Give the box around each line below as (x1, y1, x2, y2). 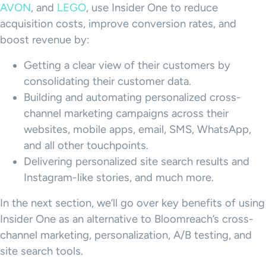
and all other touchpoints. (24, 139, 148, 153)
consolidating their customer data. (24, 75, 191, 88)
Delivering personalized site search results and (24, 155, 249, 169)
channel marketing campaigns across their (24, 107, 229, 121)
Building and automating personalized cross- (24, 91, 241, 104)
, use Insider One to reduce (86, 1, 218, 15)
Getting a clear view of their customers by (24, 59, 230, 72)
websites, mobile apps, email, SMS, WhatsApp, (24, 123, 251, 137)
